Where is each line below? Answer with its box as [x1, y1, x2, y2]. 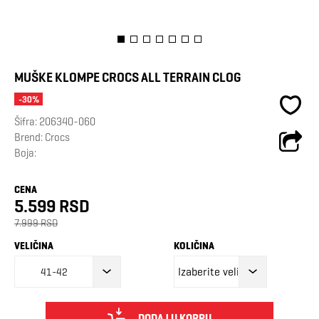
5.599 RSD [14, 196, 90, 217]
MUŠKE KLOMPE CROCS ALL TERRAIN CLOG [14, 70, 241, 85]
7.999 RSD [14, 217, 58, 229]
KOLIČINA [174, 240, 214, 252]
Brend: [14, 131, 45, 144]
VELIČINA [14, 240, 53, 252]
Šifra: [14, 115, 39, 128]
